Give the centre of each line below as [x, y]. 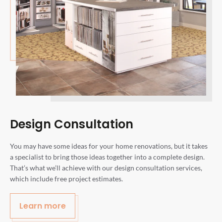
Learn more [43, 206]
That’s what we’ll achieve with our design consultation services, [106, 167]
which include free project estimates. [66, 178]
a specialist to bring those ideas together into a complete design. [107, 157]
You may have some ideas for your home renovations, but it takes [109, 146]
